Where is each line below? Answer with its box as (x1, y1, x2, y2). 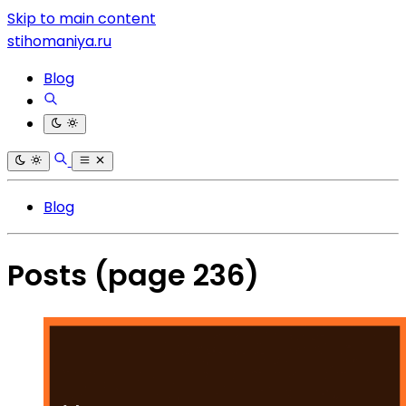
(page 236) (94, 255, 259, 296)
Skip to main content (7, 8, 156, 29)
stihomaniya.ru (7, 31, 111, 52)
